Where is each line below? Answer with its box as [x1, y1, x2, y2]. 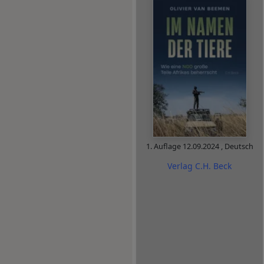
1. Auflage [146, 141, 183, 152]
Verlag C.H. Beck [167, 160, 232, 171]
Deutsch [224, 141, 253, 152]
